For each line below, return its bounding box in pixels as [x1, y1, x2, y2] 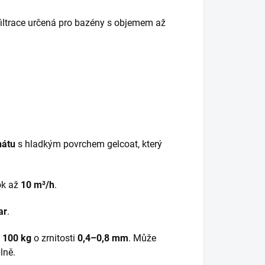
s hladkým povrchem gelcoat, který [15, 138, 162, 150]
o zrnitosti [31, 232, 77, 244]
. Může [128, 232, 156, 244]
